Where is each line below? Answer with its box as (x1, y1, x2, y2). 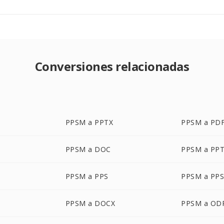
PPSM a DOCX (65, 198, 115, 208)
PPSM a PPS (65, 171, 108, 181)
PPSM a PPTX (65, 117, 113, 127)
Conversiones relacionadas (34, 58, 189, 74)
